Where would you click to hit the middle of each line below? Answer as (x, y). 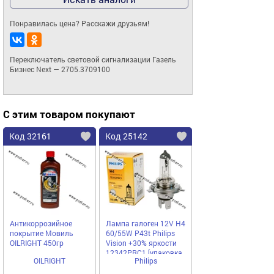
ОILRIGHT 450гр (37, 243)
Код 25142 (126, 136)
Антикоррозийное (41, 224)
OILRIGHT (50, 261)
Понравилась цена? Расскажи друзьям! (80, 23)
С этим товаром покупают (69, 114)
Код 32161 (30, 136)
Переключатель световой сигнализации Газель (93, 60)
